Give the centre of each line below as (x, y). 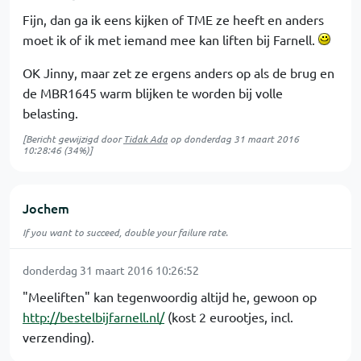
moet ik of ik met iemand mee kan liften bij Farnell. (170, 39)
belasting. (50, 112)
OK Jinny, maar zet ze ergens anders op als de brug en (178, 72)
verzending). (58, 336)
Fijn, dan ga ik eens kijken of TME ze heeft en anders (173, 19)
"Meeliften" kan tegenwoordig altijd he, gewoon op (170, 296)
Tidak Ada (145, 138)
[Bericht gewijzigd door (73, 138)
